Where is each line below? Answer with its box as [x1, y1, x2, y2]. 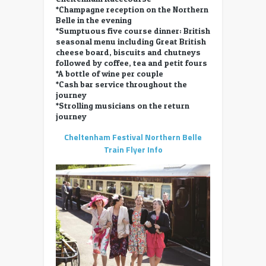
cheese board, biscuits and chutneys [56, 47, 201, 58]
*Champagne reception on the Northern [56, 4, 208, 15]
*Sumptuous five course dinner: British [56, 26, 210, 36]
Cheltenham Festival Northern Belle [64, 131, 202, 144]
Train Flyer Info [103, 143, 163, 156]
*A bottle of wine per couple [56, 68, 163, 79]
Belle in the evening [56, 15, 132, 26]
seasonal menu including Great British [56, 36, 206, 47]
